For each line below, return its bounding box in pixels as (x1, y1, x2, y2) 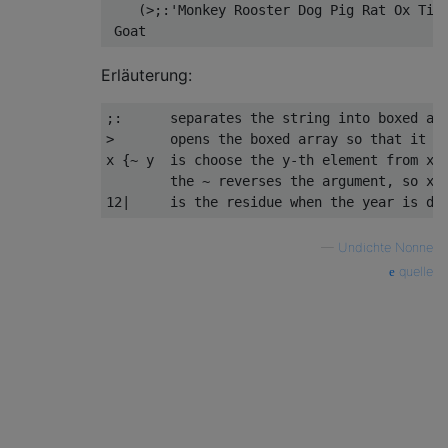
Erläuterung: (101, 65, 192, 85)
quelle (395, 264, 433, 279)
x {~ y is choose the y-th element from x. (106, 152, 442, 168)
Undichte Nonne (338, 240, 433, 255)
